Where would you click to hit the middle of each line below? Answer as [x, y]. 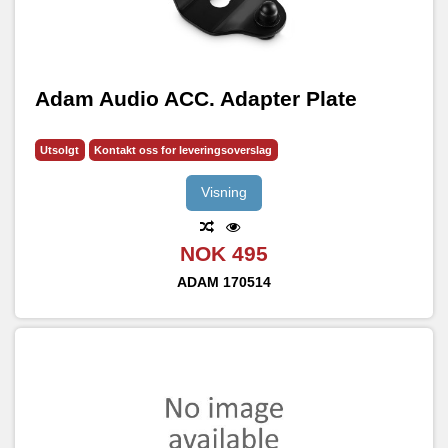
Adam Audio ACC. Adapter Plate [195, 99]
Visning [224, 192]
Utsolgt [60, 149]
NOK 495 [224, 253]
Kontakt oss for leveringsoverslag [183, 149]
